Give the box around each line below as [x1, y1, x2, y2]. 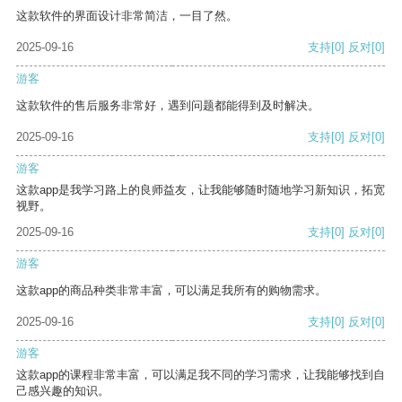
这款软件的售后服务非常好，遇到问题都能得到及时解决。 [16, 99, 319, 113]
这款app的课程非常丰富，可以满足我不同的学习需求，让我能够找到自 [16, 368, 385, 382]
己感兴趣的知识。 [16, 384, 109, 398]
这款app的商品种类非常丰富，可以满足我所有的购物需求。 [16, 284, 327, 298]
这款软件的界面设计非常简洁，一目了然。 [16, 9, 238, 23]
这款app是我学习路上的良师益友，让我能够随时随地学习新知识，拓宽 [16, 183, 385, 197]
